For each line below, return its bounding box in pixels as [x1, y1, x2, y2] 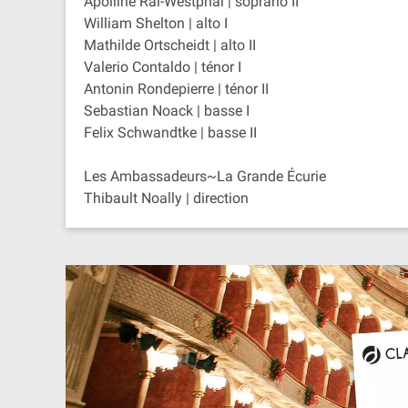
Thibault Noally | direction [84, 189, 249, 207]
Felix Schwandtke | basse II [84, 124, 257, 141]
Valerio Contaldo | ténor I [84, 58, 241, 76]
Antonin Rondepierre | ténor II [84, 80, 269, 97]
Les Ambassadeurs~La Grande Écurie [84, 168, 326, 185]
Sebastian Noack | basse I [84, 102, 250, 119]
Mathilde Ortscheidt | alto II [84, 36, 256, 54]
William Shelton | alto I [84, 15, 228, 32]
